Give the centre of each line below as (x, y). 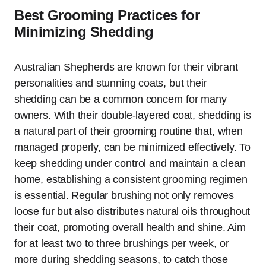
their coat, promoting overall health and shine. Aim (130, 227)
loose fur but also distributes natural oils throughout (132, 211)
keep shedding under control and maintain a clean (130, 163)
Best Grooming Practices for (107, 15)
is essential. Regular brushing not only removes (124, 195)
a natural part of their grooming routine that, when (129, 131)
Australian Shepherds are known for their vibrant (126, 67)
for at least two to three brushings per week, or (122, 243)
